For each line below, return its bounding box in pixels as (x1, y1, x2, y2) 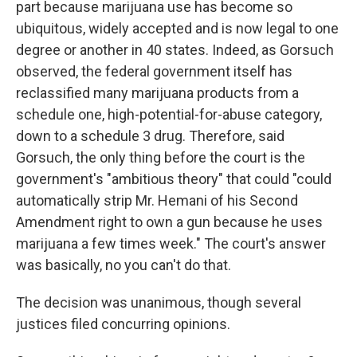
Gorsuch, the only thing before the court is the (16, 149, 305, 166)
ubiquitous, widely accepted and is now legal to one (16, 20, 339, 37)
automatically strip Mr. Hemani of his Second (16, 192, 298, 209)
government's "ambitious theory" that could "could (16, 171, 331, 187)
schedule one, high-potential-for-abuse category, (16, 106, 322, 123)
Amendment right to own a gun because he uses (16, 214, 323, 230)
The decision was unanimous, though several (16, 294, 301, 311)
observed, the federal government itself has (16, 63, 292, 80)
